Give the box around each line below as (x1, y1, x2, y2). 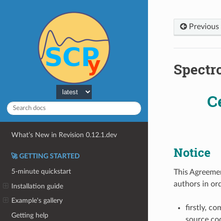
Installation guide (11, 182, 64, 190)
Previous (186, 22, 219, 31)
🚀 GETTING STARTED (11, 153, 80, 160)
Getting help (11, 211, 49, 219)
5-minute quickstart (11, 167, 72, 175)
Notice (173, 144, 211, 160)
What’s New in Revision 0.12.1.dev (11, 131, 117, 139)
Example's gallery (11, 197, 63, 205)
